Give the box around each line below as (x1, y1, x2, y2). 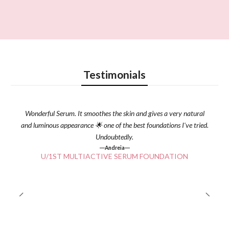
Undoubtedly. (96, 132, 133, 141)
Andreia (104, 145, 125, 151)
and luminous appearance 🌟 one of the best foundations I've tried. (20, 120, 209, 129)
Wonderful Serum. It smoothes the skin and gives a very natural (25, 108, 204, 118)
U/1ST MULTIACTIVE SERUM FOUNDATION (41, 152, 188, 161)
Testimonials (83, 68, 146, 81)
